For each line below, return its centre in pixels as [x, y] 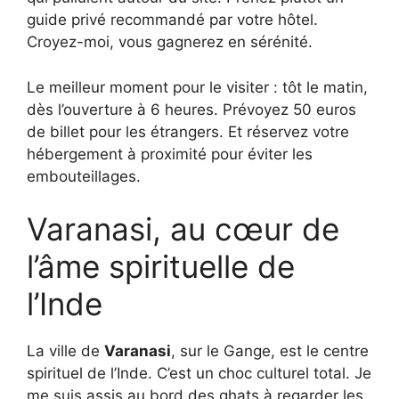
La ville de [65, 351]
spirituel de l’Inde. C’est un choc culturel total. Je [199, 374]
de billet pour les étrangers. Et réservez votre [188, 131]
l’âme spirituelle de [161, 267]
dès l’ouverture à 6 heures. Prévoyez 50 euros [191, 109]
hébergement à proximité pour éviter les [170, 154]
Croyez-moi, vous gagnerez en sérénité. [170, 42]
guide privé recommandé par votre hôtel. [172, 20]
